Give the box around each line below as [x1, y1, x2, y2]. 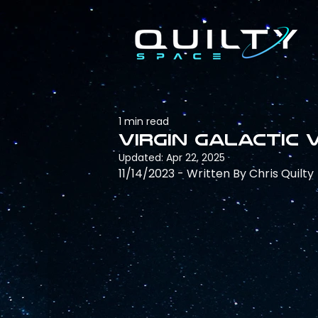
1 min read [119, 114, 170, 128]
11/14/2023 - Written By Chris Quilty [119, 165, 314, 182]
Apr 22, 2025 [166, 150, 226, 165]
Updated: [119, 150, 167, 165]
